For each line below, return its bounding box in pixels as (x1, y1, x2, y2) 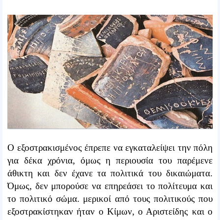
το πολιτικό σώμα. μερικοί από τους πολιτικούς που (7, 193, 213, 204)
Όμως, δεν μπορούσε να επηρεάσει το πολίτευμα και (7, 181, 213, 192)
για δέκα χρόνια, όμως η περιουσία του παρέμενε (7, 155, 213, 166)
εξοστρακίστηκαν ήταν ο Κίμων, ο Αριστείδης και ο (7, 206, 213, 217)
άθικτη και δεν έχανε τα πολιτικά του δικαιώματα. (7, 168, 213, 179)
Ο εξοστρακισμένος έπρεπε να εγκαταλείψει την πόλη (7, 142, 213, 153)
